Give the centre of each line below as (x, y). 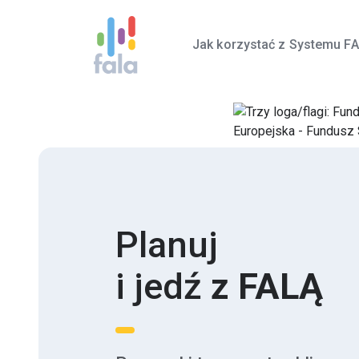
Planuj (167, 245)
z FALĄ (267, 286)
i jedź (163, 286)
